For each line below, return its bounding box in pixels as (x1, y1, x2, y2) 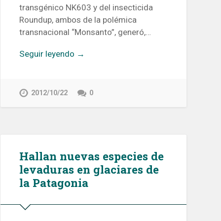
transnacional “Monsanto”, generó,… (19, 27, 151, 37)
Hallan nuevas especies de (19, 148, 164, 164)
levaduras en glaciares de (19, 162, 159, 177)
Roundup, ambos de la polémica (19, 15, 137, 25)
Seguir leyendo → (19, 49, 85, 59)
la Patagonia (19, 175, 88, 190)
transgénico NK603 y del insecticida (19, 2, 153, 13)
